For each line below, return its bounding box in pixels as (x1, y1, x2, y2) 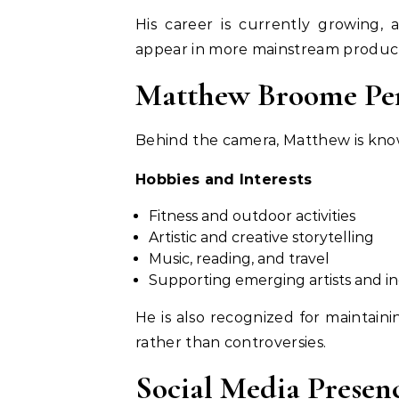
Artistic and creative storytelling (149, 229, 374, 246)
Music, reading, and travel (149, 250, 330, 267)
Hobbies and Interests (135, 171, 313, 188)
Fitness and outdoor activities (149, 208, 355, 224)
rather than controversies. (135, 334, 327, 351)
